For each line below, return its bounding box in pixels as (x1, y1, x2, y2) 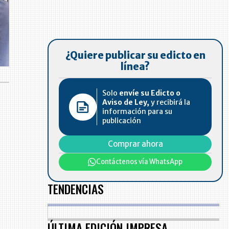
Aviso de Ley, (102, 98, 150, 107)
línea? (121, 61, 150, 73)
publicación (102, 116, 142, 126)
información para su (102, 107, 173, 117)
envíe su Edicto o (119, 88, 181, 98)
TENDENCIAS (48, 180, 104, 198)
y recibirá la (149, 98, 191, 107)
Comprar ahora (107, 139, 163, 149)
